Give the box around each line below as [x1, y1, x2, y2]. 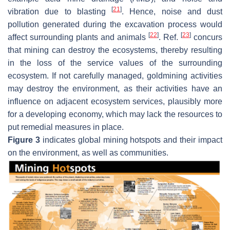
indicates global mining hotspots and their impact [40, 136, 222, 145]
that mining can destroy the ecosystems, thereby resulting [8, 46, 222, 55]
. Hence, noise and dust [122, 7, 222, 16]
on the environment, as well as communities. [8, 148, 168, 158]
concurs [191, 33, 222, 42]
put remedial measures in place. [8, 123, 124, 132]
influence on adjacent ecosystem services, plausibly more [8, 97, 222, 106]
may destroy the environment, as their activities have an [8, 84, 222, 93]
